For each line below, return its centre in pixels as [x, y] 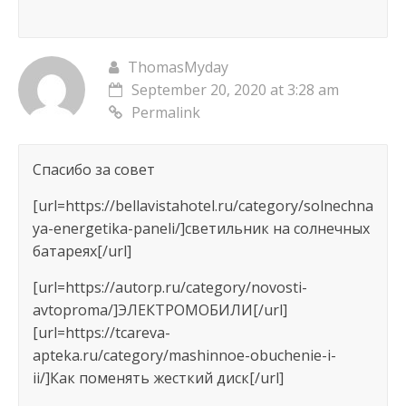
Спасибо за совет [93, 170]
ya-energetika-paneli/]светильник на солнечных [201, 229]
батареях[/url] [82, 251]
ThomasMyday [178, 68]
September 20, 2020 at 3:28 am [235, 90]
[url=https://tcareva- [101, 333]
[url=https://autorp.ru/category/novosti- [169, 288]
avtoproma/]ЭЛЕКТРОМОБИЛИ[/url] [159, 310]
